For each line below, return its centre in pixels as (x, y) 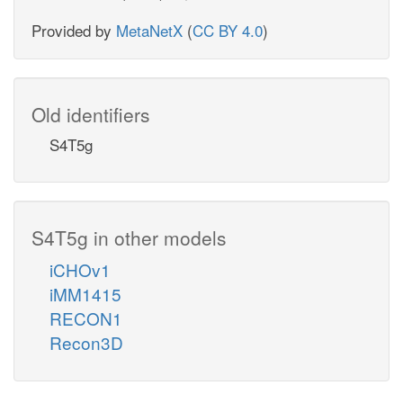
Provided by (74, 30)
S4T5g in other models (129, 237)
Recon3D (86, 342)
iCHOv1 (80, 269)
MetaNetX (149, 30)
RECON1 (86, 318)
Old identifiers (91, 114)
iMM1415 (85, 293)
